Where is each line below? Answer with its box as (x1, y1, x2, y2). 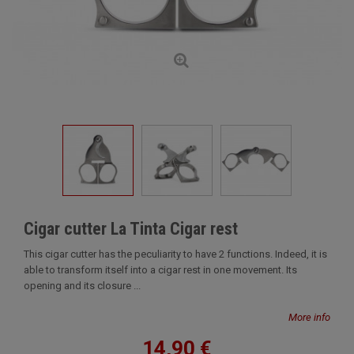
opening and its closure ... (24, 280, 141, 292)
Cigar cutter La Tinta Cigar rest (24, 219, 238, 239)
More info (288, 311, 330, 323)
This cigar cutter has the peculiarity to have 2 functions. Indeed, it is (24, 248, 327, 260)
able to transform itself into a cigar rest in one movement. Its (24, 264, 297, 276)
